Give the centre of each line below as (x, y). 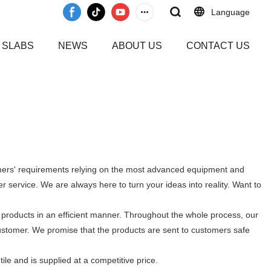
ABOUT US (137, 46)
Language (230, 12)
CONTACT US (218, 46)
